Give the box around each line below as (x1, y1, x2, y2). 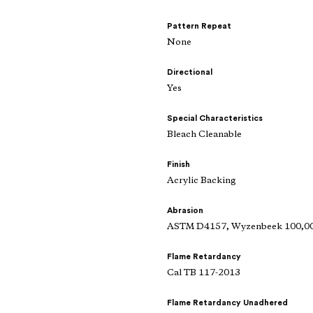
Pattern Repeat (167, 22, 231, 31)
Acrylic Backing (167, 176, 236, 186)
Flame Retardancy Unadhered (167, 298, 288, 307)
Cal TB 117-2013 (167, 268, 240, 278)
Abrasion (167, 206, 203, 215)
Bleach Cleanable (167, 130, 242, 140)
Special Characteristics (167, 114, 263, 123)
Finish (167, 160, 190, 169)
